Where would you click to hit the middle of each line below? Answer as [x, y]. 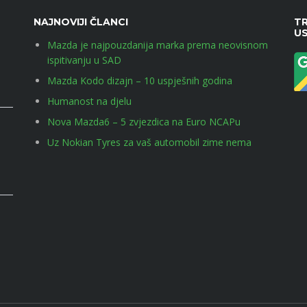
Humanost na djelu [89, 101]
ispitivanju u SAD [84, 60]
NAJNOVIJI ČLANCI [81, 22]
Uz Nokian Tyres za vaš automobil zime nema [149, 142]
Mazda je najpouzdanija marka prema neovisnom [157, 45]
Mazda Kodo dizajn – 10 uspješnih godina [139, 81]
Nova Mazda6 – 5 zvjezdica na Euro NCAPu [144, 122]
